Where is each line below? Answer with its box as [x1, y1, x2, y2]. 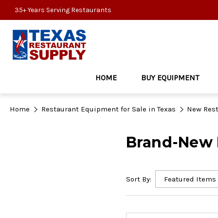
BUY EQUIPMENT [141, 73, 199, 82]
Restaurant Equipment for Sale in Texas [41, 105, 176, 113]
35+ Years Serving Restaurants [15, 6, 111, 14]
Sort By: [126, 175, 151, 183]
